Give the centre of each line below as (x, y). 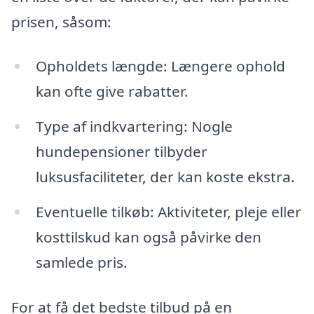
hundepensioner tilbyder (121, 152)
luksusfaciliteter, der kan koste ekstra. (165, 177)
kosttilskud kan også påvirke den (148, 237)
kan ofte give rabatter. (112, 91)
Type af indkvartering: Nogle (134, 127)
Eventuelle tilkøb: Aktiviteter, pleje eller (168, 211)
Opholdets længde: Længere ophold (160, 66)
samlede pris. (81, 262)
